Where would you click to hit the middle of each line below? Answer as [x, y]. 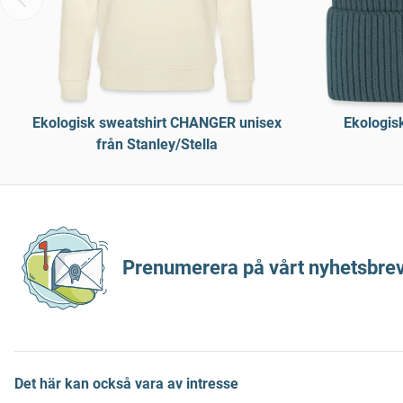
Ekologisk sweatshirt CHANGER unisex [157, 123]
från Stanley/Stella [157, 144]
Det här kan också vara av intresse [126, 384]
